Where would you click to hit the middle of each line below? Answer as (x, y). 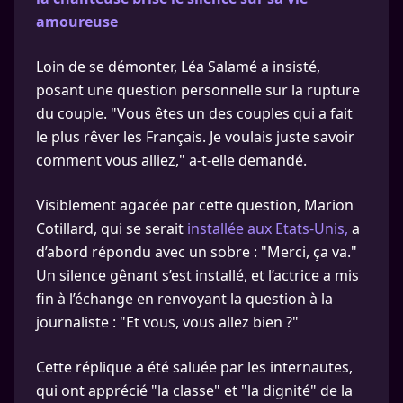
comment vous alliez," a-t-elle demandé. (171, 160)
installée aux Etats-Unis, (268, 228)
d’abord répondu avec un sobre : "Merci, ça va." (197, 251)
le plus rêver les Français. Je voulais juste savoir (195, 136)
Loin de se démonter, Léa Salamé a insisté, (178, 66)
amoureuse (77, 21)
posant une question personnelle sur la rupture (198, 90)
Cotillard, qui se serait (112, 228)
